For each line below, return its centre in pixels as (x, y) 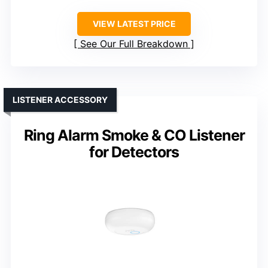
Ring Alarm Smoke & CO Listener (134, 135)
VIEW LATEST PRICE (134, 24)
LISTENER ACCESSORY (60, 100)
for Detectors (134, 152)
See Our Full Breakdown (134, 44)
